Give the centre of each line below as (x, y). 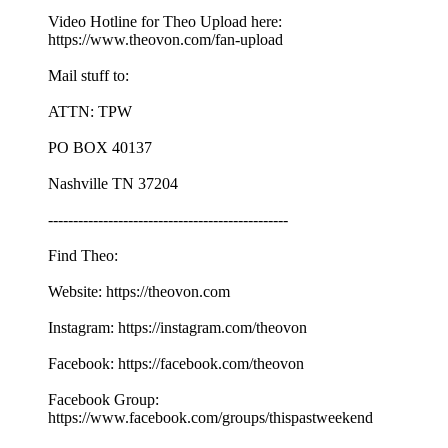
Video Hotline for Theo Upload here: (165, 22)
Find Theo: (83, 256)
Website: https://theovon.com (139, 292)
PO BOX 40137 (100, 148)
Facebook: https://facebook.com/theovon (176, 364)
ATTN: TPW (90, 112)
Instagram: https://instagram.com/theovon (177, 328)
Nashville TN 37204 (113, 184)
